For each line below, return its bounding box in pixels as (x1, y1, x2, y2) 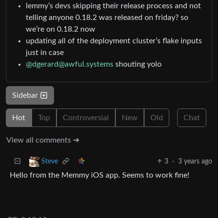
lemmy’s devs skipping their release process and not (26, 1, 201, 10)
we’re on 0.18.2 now (26, 25, 95, 33)
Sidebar (12, 91, 40, 99)
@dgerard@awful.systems (26, 60, 113, 68)
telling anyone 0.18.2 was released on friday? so (26, 13, 188, 21)
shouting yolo (113, 60, 162, 68)
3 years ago (178, 158, 212, 165)
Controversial (63, 113, 109, 122)
